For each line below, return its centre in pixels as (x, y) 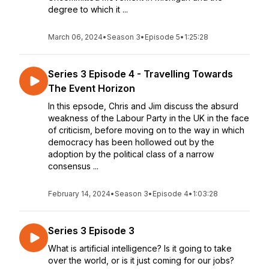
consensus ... (73, 166)
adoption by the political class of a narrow (131, 154)
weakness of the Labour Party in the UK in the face (149, 118)
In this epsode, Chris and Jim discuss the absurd (143, 106)
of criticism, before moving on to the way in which (146, 130)
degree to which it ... (88, 9)
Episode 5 (162, 37)
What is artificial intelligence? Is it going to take (140, 248)
